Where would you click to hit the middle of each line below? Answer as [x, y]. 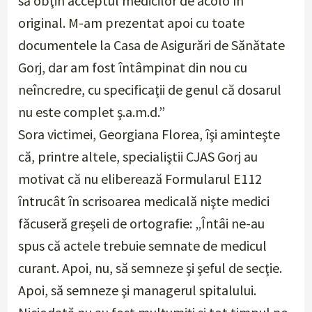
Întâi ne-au [233, 224]
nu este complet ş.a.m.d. [89, 112]
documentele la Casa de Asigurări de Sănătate [152, 45]
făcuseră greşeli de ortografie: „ [110, 224]
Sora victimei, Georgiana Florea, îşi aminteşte [149, 134]
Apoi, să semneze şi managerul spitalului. [138, 290]
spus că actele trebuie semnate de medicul [143, 246]
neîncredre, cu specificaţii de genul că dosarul [150, 90]
